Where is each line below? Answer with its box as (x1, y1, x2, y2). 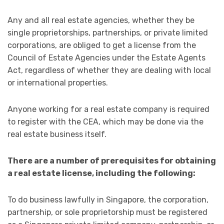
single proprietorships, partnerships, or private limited (7, 28, 208, 38)
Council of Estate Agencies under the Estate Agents (7, 53, 205, 63)
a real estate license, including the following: (7, 168, 195, 178)
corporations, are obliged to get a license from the (7, 40, 196, 50)
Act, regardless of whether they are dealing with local (7, 65, 211, 75)
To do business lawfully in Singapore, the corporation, (7, 195, 208, 205)
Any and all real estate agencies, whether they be (7, 15, 194, 25)
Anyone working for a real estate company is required (7, 104, 209, 114)
